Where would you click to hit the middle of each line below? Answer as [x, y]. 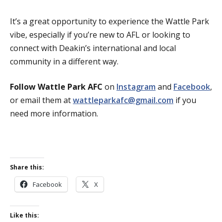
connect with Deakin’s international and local [93, 48]
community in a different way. [64, 62]
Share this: [27, 167]
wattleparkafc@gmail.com [123, 100]
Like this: [25, 216]
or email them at [41, 100]
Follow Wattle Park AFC [56, 87]
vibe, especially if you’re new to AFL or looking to [100, 35]
